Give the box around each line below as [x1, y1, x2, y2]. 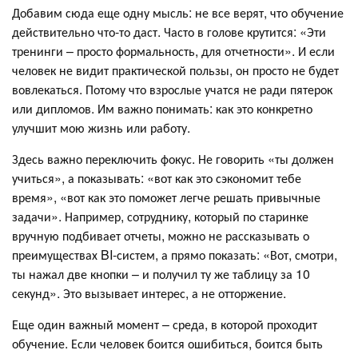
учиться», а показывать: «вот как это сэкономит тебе [12, 169, 301, 188]
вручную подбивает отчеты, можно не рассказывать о [12, 226, 309, 245]
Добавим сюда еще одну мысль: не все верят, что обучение [12, 3, 344, 22]
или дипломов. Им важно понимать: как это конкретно [12, 99, 312, 118]
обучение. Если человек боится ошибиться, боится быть [12, 334, 323, 353]
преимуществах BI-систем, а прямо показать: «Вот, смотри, [12, 245, 337, 265]
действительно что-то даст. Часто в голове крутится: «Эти [12, 22, 326, 42]
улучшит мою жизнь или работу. [12, 118, 190, 137]
